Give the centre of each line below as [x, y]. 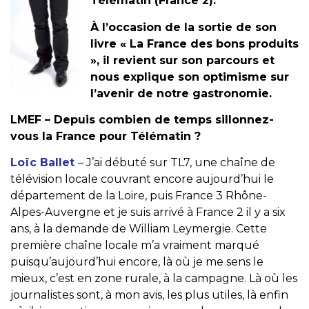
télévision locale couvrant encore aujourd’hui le [142, 179]
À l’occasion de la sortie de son [183, 27]
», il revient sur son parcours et [182, 60]
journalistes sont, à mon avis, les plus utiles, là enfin [149, 295]
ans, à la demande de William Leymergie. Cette [139, 229]
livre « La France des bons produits [195, 43]
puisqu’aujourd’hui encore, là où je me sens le [137, 262]
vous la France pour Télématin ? [106, 136]
